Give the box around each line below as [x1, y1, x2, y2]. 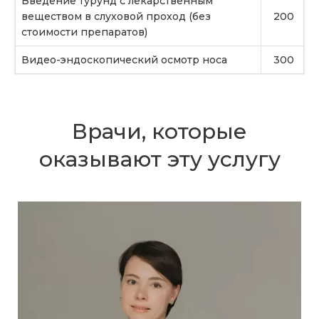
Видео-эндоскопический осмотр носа [21, 53, 227, 66]
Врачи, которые [72, 117, 247, 145]
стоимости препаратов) [21, 25, 147, 38]
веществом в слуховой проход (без [21, 9, 211, 23]
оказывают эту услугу [38, 145, 281, 172]
